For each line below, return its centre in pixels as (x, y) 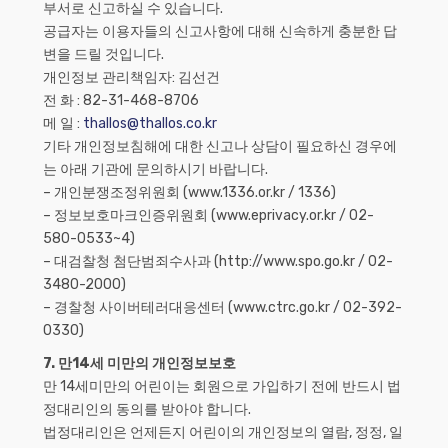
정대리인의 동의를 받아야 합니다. (147, 409)
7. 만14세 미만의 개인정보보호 (139, 363)
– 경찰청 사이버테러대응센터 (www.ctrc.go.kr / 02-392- (222, 307)
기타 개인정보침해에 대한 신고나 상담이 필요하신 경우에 (220, 146)
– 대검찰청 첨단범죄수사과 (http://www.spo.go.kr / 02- (218, 261)
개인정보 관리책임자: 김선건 (131, 77)
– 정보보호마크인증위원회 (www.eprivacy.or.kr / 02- (208, 215)
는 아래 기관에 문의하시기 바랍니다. (155, 169)
